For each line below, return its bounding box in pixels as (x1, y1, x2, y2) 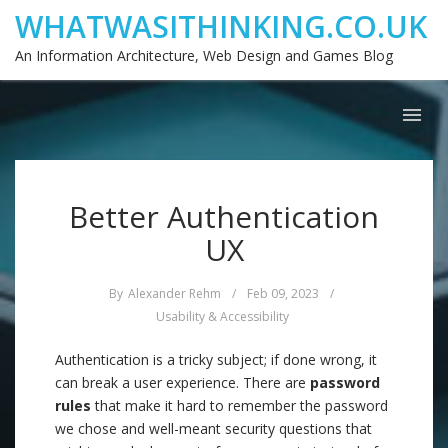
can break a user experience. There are (55, 373, 310, 392)
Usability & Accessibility (156, 308, 289, 325)
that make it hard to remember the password (91, 396, 388, 415)
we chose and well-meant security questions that (55, 419, 372, 438)
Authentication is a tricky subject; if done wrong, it (55, 350, 377, 369)
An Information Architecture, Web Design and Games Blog (15, 46, 393, 65)
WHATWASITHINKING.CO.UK (15, 6, 427, 47)
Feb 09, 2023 (247, 285, 319, 302)
